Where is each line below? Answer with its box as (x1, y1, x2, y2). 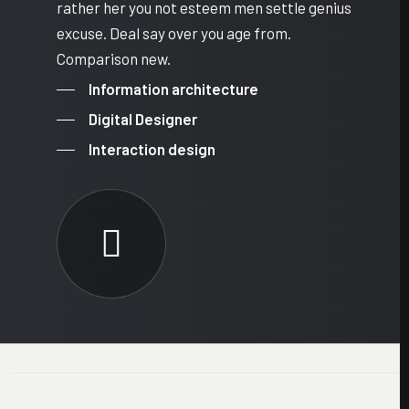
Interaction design (89, 140, 215, 158)
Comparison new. (57, 49, 171, 68)
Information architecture (89, 79, 258, 98)
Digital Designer (89, 110, 197, 128)
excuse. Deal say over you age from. (57, 24, 291, 42)
